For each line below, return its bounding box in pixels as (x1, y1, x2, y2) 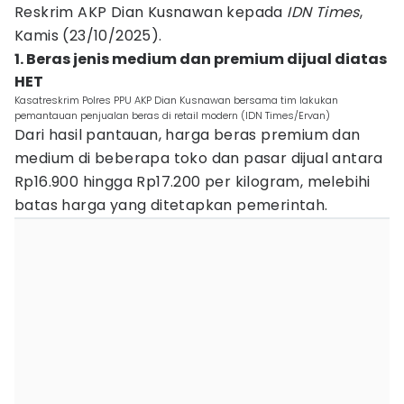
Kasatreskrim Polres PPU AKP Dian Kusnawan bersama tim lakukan (14, 93, 338, 107)
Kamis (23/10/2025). (14, 25, 162, 46)
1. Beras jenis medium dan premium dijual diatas (14, 49, 387, 69)
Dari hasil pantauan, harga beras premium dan (14, 124, 361, 145)
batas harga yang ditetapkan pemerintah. (14, 195, 328, 216)
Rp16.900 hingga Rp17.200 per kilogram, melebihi (14, 171, 371, 192)
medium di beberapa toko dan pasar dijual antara (14, 148, 383, 169)
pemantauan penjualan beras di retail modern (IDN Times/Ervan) (14, 108, 330, 123)
